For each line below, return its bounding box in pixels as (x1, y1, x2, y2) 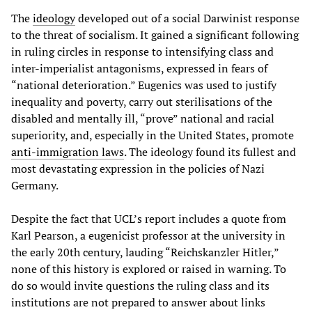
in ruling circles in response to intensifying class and (11, 44, 274, 60)
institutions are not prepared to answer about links (11, 295, 265, 311)
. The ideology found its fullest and (124, 144, 296, 160)
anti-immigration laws (11, 144, 124, 160)
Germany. (11, 178, 58, 194)
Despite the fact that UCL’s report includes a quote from (11, 211, 286, 227)
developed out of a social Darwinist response (75, 10, 299, 26)
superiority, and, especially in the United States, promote (11, 127, 294, 143)
